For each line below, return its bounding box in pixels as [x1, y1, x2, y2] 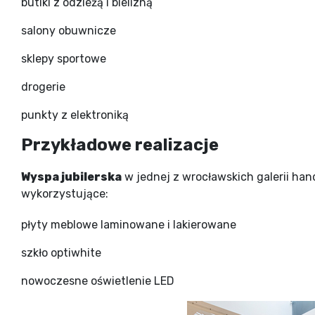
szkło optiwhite [21, 245, 101, 259]
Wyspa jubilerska [21, 169, 122, 184]
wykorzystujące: [21, 186, 108, 200]
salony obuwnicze [21, 23, 116, 37]
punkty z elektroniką [21, 108, 129, 122]
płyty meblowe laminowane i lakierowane [21, 217, 236, 231]
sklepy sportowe [21, 51, 106, 65]
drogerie [21, 79, 65, 94]
